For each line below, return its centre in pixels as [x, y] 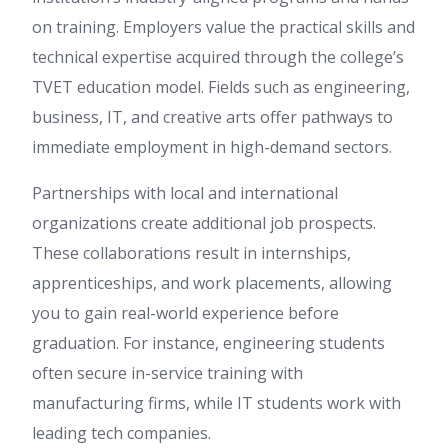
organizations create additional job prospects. [204, 223]
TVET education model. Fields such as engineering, [221, 87]
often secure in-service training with [167, 373]
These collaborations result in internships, [191, 253]
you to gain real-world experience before [185, 313]
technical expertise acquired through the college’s [218, 57]
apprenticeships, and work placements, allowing [212, 283]
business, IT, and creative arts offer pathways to [212, 117]
